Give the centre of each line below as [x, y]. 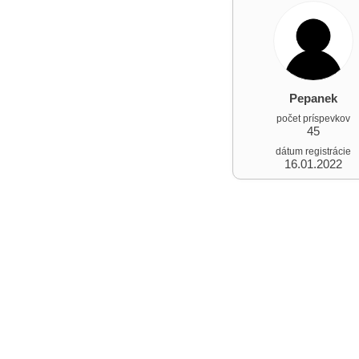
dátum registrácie [313, 151]
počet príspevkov [313, 119]
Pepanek [313, 98]
